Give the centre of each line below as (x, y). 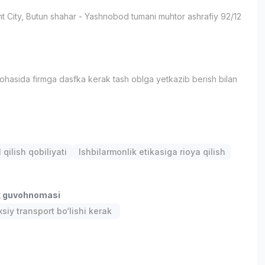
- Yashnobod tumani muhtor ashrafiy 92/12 (160, 16)
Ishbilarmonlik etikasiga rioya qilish (152, 152)
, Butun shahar (49, 16)
